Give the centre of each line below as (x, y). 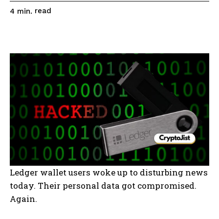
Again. (23, 199)
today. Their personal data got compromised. (103, 186)
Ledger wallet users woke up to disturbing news (109, 173)
